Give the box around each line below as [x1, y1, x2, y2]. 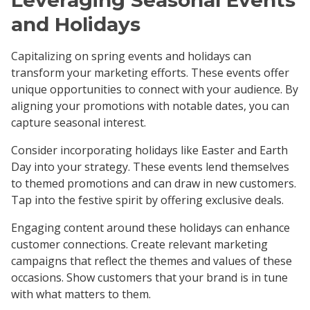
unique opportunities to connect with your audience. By [11, 81, 298, 97]
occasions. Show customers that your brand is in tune [11, 269, 288, 285]
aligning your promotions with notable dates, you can [11, 98, 289, 113]
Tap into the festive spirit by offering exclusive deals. [11, 192, 284, 208]
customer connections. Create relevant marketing [11, 236, 268, 252]
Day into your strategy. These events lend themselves [11, 158, 289, 174]
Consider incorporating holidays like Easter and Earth [11, 142, 288, 158]
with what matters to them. [11, 286, 151, 302]
